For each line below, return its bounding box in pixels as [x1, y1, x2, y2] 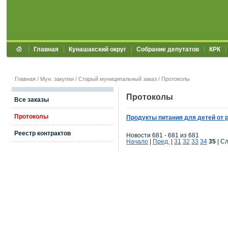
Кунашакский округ [69, 46, 126, 53]
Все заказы [14, 96, 49, 103]
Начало [126, 138, 148, 145]
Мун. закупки [40, 76, 74, 82]
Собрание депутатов [136, 46, 199, 53]
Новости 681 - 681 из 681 [126, 132, 199, 139]
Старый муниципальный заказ [78, 76, 157, 82]
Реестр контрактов [14, 130, 71, 137]
